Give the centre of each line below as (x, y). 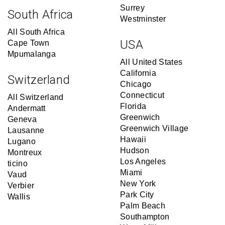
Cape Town (29, 43)
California (138, 73)
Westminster (143, 19)
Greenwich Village (154, 128)
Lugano (22, 141)
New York (138, 184)
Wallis (19, 197)
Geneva (22, 119)
